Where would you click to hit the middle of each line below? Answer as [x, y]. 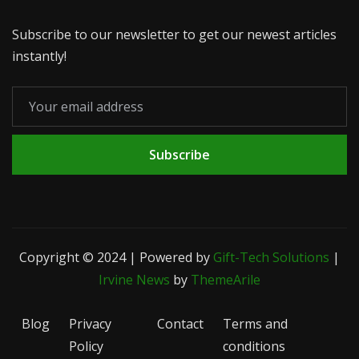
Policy [86, 347]
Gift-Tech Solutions [271, 258]
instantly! [39, 56]
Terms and [256, 324]
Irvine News [134, 280]
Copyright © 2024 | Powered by [116, 258]
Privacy [90, 324]
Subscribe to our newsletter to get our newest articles [174, 35]
